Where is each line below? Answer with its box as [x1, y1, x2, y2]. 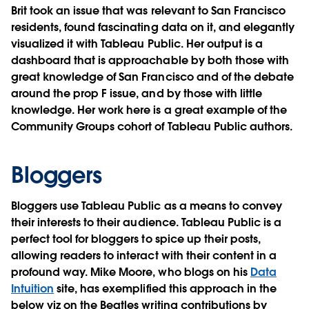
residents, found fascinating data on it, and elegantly [11, 20, 295, 35]
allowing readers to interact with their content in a [11, 248, 277, 263]
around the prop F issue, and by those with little [11, 86, 262, 101]
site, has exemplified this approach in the [54, 281, 277, 297]
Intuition [11, 281, 54, 297]
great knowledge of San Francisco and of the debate [11, 70, 294, 85]
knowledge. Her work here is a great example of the [11, 103, 287, 118]
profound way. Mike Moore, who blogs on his [11, 265, 250, 280]
